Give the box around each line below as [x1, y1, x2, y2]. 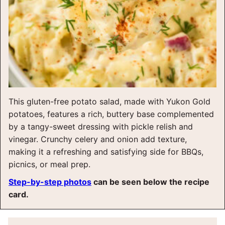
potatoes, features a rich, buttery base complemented [9, 109, 214, 119]
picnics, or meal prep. [9, 159, 90, 169]
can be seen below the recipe [91, 177, 209, 187]
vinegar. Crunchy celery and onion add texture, [9, 134, 187, 144]
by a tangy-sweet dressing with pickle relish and [9, 122, 193, 132]
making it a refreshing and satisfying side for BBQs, [9, 147, 203, 157]
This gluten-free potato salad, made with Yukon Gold [9, 96, 210, 106]
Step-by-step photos [9, 177, 91, 187]
